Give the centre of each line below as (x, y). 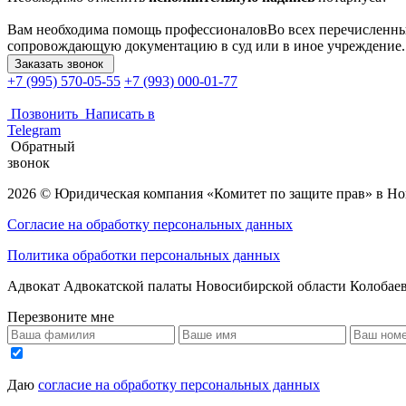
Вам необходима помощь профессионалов (137, 29)
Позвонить (44, 113)
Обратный (43, 146)
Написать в (120, 113)
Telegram (34, 130)
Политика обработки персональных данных (144, 255)
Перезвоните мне (61, 316)
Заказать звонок (59, 63)
